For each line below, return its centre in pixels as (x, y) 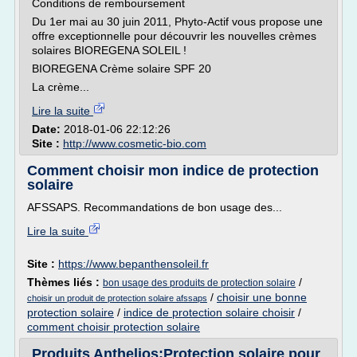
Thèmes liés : (65, 282)
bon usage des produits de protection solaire (199, 283)
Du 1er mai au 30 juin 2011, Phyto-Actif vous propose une (177, 22)
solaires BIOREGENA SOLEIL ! (109, 50)
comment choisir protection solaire (114, 327)
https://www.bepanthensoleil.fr (133, 264)
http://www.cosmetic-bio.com (135, 143)
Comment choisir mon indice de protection (173, 171)
